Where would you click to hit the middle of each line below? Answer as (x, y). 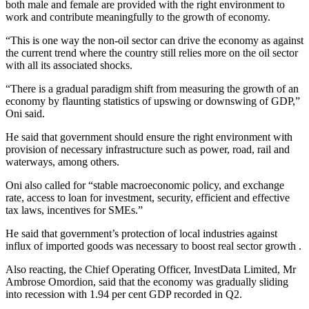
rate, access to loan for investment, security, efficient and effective (148, 198)
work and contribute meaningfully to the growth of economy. (138, 17)
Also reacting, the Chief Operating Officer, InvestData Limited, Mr (151, 270)
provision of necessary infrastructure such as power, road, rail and (148, 150)
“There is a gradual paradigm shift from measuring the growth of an (152, 89)
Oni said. (25, 114)
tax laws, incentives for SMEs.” (74, 210)
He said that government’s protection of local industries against (141, 234)
